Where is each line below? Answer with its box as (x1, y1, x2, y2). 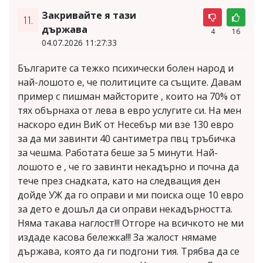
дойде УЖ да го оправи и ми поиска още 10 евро (18, 188, 244, 201)
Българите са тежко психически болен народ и (18, 61, 234, 75)
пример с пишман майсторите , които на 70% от (18, 89, 241, 103)
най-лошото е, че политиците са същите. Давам (18, 75, 241, 89)
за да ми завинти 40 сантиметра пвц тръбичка (18, 131, 235, 145)
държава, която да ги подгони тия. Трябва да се (18, 244, 240, 258)
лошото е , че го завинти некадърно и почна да (18, 160, 239, 173)
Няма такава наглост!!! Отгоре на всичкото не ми (18, 216, 244, 230)
